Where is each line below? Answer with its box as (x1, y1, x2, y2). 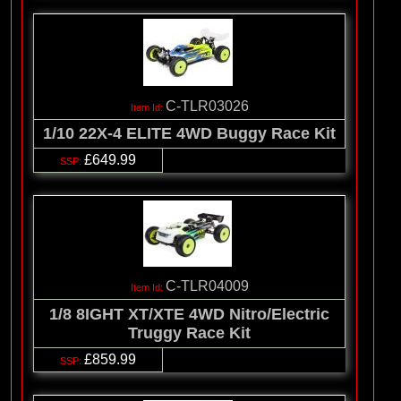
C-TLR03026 (165, 98, 249, 114)
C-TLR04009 (165, 278, 249, 294)
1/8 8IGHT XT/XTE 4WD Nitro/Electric (49, 304, 329, 323)
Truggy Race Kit (128, 323, 251, 342)
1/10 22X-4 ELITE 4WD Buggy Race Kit (43, 124, 336, 142)
